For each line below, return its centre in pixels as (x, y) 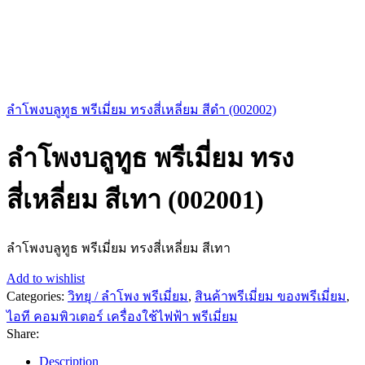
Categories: (35, 296)
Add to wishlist (46, 278)
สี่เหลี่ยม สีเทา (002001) (135, 200)
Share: (23, 333)
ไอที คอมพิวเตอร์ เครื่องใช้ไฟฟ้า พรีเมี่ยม (122, 316)
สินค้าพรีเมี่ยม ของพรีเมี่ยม (270, 296)
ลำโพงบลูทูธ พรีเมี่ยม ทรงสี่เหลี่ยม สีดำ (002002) (141, 110)
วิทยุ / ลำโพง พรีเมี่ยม (128, 296)
